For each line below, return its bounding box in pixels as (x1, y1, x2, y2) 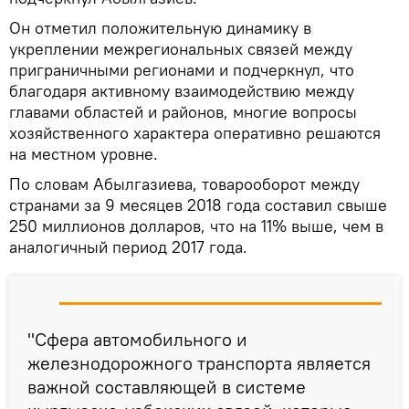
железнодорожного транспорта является (27, 351, 371, 374)
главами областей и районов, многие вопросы (9, 100, 357, 122)
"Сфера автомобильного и (27, 327, 247, 351)
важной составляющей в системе (27, 374, 306, 398)
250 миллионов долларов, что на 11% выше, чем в (9, 215, 383, 236)
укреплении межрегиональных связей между (9, 37, 352, 59)
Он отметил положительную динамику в (9, 16, 311, 38)
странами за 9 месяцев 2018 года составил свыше (9, 194, 387, 215)
